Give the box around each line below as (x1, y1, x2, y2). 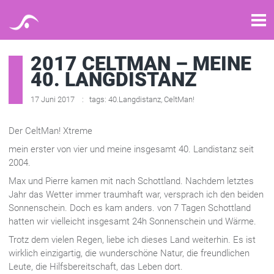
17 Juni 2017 (31, 95, 76, 104)
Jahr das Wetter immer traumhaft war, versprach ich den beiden (9, 189, 264, 200)
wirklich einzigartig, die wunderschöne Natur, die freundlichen (9, 248, 250, 259)
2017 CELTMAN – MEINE (31, 52, 251, 75)
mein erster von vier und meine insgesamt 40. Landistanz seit (9, 144, 254, 155)
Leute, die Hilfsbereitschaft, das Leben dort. (9, 261, 183, 272)
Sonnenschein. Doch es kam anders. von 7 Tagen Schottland (9, 202, 251, 213)
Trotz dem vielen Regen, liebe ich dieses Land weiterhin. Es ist (9, 234, 256, 245)
